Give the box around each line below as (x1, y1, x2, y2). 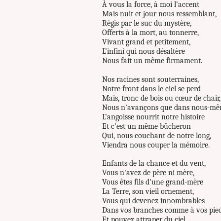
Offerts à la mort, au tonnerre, (102, 28, 199, 37)
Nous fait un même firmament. (102, 56, 202, 65)
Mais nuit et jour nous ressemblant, (102, 9, 217, 18)
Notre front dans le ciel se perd (102, 84, 201, 93)
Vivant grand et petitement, (102, 37, 190, 46)
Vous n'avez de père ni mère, (102, 168, 194, 177)
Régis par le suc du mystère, (102, 19, 191, 28)
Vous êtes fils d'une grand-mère (102, 178, 203, 186)
